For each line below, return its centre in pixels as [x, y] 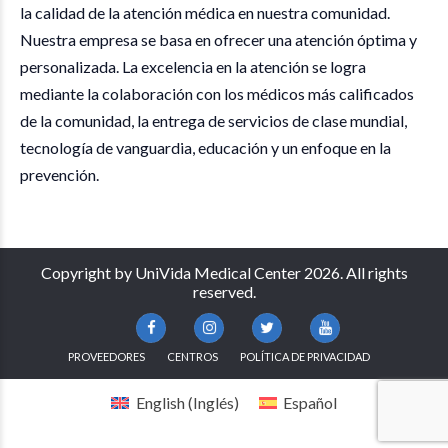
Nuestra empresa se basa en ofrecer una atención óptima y [218, 39]
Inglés [213, 402]
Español [309, 402]
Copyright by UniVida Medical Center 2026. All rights [224, 272]
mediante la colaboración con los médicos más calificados [217, 93]
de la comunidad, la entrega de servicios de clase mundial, [213, 120]
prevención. [59, 174]
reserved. [224, 291]
